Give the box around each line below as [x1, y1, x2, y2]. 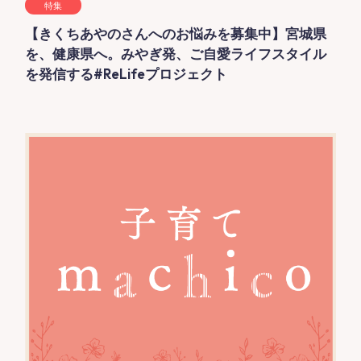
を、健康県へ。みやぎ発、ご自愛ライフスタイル [25, 45, 327, 63]
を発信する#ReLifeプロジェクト [25, 65, 228, 83]
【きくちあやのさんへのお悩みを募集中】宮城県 [25, 25, 327, 43]
